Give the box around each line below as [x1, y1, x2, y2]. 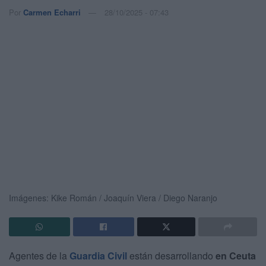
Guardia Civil [69, 248, 127, 262]
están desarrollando [127, 248, 216, 262]
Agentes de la [9, 248, 69, 262]
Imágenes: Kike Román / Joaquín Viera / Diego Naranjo [9, 191, 217, 204]
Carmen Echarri [23, 6, 81, 18]
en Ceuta [216, 248, 256, 262]
